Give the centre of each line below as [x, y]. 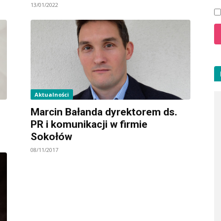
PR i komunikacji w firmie [89, 124]
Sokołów [51, 136]
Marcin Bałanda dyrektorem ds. [104, 112]
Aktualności [52, 94]
